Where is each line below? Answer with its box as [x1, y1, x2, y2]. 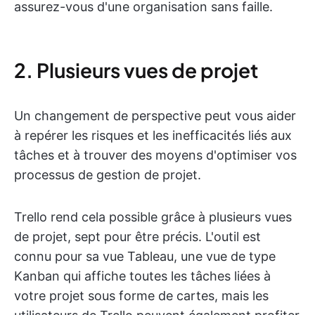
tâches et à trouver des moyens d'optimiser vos [14, 147, 297, 162]
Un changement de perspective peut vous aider [14, 108, 296, 123]
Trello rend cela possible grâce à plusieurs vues [14, 209, 292, 224]
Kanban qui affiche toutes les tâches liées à [14, 268, 271, 283]
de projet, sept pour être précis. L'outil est [14, 229, 261, 244]
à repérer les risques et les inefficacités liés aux [14, 127, 292, 143]
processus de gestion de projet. [14, 167, 201, 182]
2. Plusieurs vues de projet [14, 57, 258, 82]
